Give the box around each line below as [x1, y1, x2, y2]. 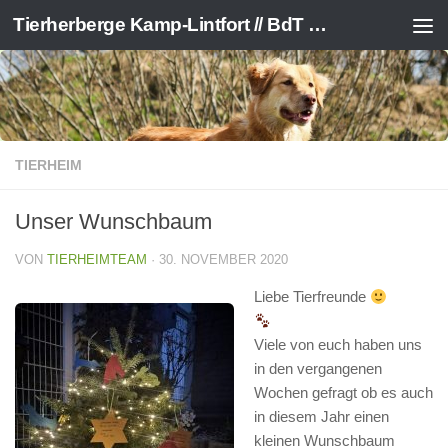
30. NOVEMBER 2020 [159, 252, 288, 267]
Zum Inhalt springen [27, 19, 179, 36]
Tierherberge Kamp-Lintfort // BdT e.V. [308, 14, 327, 35]
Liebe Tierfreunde [254, 288, 370, 305]
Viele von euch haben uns [254, 336, 422, 353]
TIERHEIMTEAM [47, 252, 147, 267]
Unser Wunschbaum [15, 209, 212, 234]
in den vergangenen [254, 360, 382, 377]
